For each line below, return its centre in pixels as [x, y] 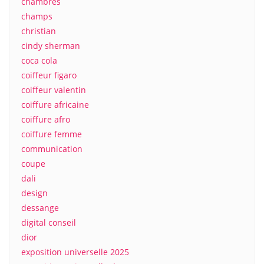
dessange [40, 208]
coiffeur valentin [54, 90]
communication [52, 149]
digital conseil [49, 222]
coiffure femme [52, 134]
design [34, 193]
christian [39, 31]
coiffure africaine [55, 105]
